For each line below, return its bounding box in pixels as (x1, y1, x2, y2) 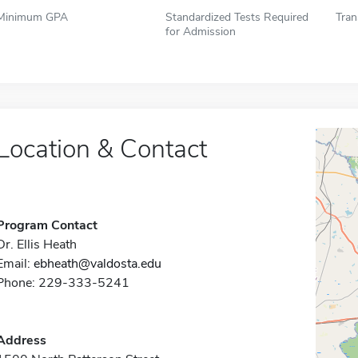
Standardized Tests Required (165, 9, 309, 25)
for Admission (165, 23, 237, 39)
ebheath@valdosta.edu (33, 255, 161, 272)
